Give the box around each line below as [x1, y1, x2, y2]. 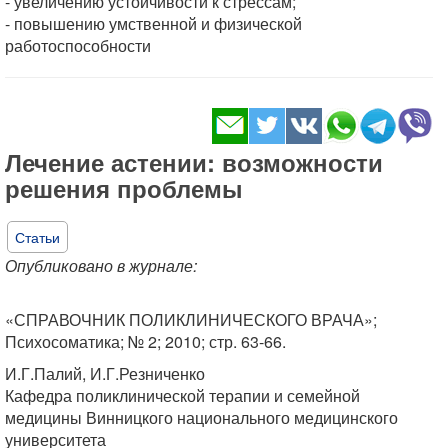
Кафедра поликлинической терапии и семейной [5, 383, 360, 407]
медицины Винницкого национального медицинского [5, 405, 398, 429]
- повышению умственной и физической [5, 11, 302, 35]
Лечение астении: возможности [5, 144, 383, 179]
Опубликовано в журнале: [5, 253, 197, 277]
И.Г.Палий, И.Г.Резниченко [5, 361, 205, 385]
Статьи [15, 226, 60, 247]
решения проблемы [5, 170, 243, 205]
